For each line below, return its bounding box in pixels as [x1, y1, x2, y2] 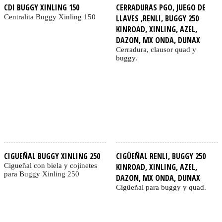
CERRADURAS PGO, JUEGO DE [115, 2, 206, 13]
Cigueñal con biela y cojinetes [4, 162, 97, 170]
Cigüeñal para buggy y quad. [115, 183, 206, 192]
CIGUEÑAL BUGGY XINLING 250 [4, 151, 100, 162]
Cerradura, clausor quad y [115, 46, 196, 54]
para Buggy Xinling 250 [4, 170, 79, 178]
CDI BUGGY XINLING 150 [4, 2, 79, 13]
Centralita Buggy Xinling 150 [4, 13, 96, 21]
